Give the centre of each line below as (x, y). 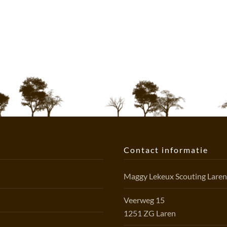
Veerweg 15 (144, 200)
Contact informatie (166, 150)
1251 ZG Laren (150, 213)
